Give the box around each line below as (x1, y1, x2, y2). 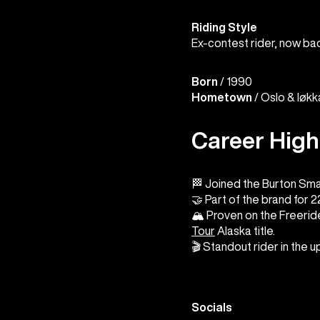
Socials (191, 301, 232, 314)
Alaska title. (214, 225, 275, 237)
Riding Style (191, 21, 257, 34)
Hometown (191, 91, 252, 104)
